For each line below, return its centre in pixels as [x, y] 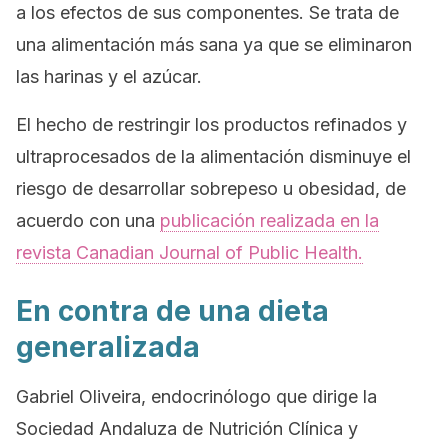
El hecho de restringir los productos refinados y [211, 124]
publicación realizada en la [269, 220]
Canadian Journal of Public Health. [219, 252]
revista [46, 252]
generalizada [108, 347]
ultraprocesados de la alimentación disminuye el [213, 156]
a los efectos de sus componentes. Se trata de [207, 12]
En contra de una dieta [172, 311]
